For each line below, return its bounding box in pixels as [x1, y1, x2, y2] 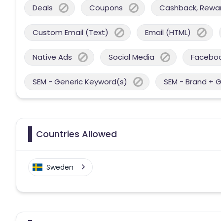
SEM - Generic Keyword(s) [33, 76, 127, 87]
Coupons [89, 2, 123, 13]
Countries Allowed [36, 127, 117, 140]
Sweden [46, 162, 74, 172]
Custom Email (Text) [33, 27, 109, 37]
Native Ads [33, 51, 72, 62]
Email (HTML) [145, 27, 191, 37]
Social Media [109, 51, 154, 62]
